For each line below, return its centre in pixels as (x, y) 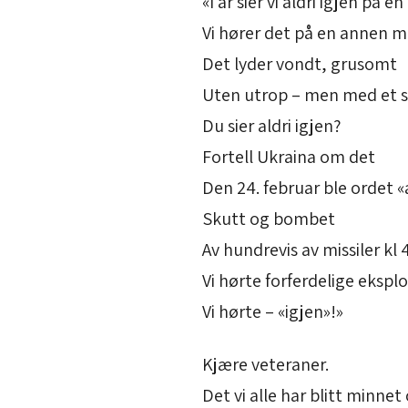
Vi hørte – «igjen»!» (273, 312)
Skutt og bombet (269, 219)
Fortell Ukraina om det (289, 157)
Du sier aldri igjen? (271, 126)
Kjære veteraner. (265, 365)
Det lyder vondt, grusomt (300, 64)
